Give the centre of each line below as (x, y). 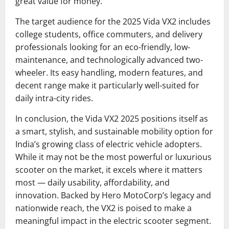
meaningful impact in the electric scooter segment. (113, 221)
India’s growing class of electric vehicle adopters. (109, 144)
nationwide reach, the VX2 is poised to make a (104, 208)
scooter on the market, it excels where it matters (109, 169)
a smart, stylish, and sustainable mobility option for (114, 131)
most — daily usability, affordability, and (93, 182)
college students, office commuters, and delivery (109, 34)
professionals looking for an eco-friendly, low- (103, 47)
